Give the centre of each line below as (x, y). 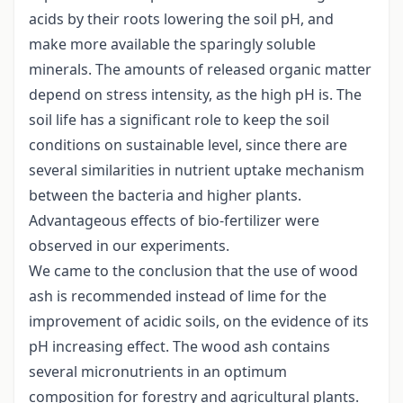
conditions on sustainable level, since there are (188, 145)
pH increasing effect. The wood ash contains (179, 347)
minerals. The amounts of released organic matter (200, 70)
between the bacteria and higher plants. (165, 196)
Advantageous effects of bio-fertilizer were (174, 221)
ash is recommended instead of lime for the (178, 296)
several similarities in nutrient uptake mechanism (197, 170)
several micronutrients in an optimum (158, 372)
